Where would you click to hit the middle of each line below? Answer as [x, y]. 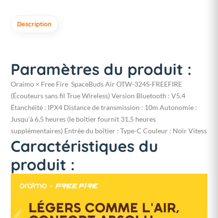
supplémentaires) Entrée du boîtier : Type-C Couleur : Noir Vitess [109, 131]
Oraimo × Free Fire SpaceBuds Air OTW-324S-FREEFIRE [96, 84]
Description [34, 24]
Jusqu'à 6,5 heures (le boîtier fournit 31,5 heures [83, 119]
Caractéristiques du [84, 146]
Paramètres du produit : [101, 69]
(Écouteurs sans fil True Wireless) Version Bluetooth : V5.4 [98, 96]
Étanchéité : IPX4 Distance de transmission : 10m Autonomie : [104, 108]
